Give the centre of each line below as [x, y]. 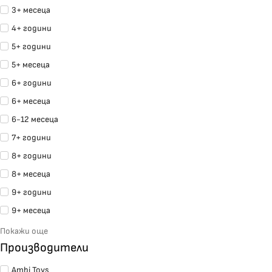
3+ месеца [31, 10]
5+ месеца [31, 65]
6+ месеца [31, 101]
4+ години [32, 29]
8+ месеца [31, 174]
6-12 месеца [35, 120]
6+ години [32, 83]
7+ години [31, 138]
